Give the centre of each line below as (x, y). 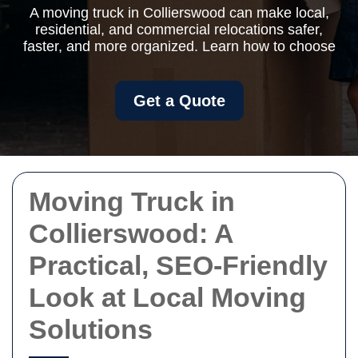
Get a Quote (179, 101)
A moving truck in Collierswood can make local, (179, 13)
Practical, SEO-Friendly (178, 265)
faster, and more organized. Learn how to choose (179, 46)
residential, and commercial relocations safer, (179, 30)
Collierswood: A (131, 233)
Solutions (91, 329)
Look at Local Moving (167, 297)
